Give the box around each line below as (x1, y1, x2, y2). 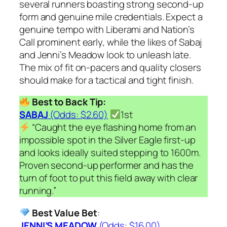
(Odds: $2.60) (48, 108, 108, 122)
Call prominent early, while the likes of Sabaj (19, 35, 202, 49)
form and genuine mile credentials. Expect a (19, 10, 203, 23)
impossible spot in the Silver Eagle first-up (19, 133, 196, 147)
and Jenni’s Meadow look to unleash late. (19, 48, 191, 61)
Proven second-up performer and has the (19, 159, 194, 172)
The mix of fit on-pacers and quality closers (19, 60, 201, 74)
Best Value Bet (31, 206, 97, 219)
